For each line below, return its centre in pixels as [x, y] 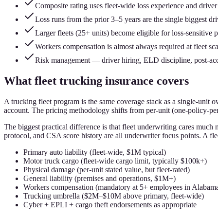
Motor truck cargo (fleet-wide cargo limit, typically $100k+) [115, 161]
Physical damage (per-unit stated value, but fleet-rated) [107, 169]
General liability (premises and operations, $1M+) [100, 178]
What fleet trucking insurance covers [96, 81]
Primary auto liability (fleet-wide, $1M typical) [95, 152]
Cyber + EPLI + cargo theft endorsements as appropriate [110, 204]
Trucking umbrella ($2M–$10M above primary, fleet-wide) [114, 196]
